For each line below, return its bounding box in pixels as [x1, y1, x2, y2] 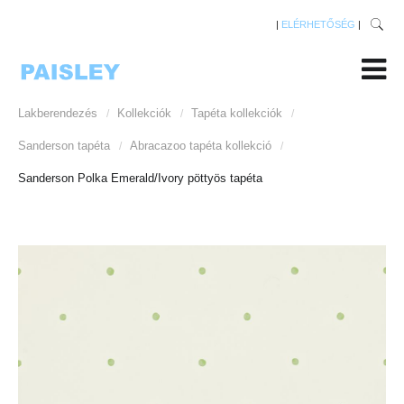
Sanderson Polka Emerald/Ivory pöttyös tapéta [18, 171, 262, 185]
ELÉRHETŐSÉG [281, 19, 355, 30]
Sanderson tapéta [18, 139, 110, 152]
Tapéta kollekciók [191, 106, 282, 120]
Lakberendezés [18, 106, 97, 120]
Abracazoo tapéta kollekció [130, 139, 271, 152]
